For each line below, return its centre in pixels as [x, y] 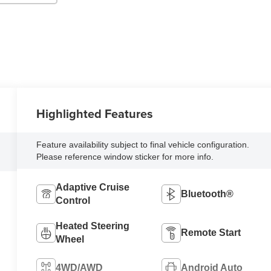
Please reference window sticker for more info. [125, 156]
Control [73, 200]
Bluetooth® [207, 194]
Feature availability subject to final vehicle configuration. [143, 144]
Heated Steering [93, 226]
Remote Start [211, 232]
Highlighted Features [95, 113]
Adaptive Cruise [93, 187]
